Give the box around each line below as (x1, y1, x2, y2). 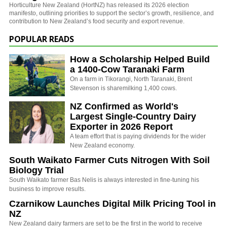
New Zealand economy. (70, 141, 135, 149)
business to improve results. (9, 185, 86, 193)
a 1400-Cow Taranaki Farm (70, 64, 184, 74)
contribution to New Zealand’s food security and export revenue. (9, 17, 184, 25)
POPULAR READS (9, 33, 74, 45)
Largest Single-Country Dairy (70, 111, 196, 122)
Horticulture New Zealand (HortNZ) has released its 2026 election (9, 1, 189, 9)
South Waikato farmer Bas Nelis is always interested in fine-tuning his (9, 176, 199, 183)
